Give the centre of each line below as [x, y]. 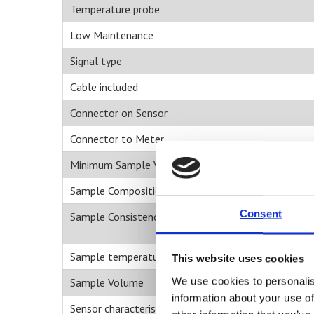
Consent [261, 214]
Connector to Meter [117, 139]
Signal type [96, 61]
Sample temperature [119, 257]
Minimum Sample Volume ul [136, 165]
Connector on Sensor [119, 113]
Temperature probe [115, 9]
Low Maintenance [112, 35]
